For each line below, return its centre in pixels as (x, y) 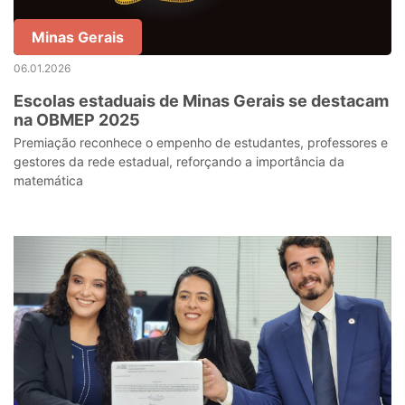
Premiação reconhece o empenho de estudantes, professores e (201, 142)
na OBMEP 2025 (77, 120)
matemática (48, 180)
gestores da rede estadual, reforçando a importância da (179, 161)
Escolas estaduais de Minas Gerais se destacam (201, 101)
